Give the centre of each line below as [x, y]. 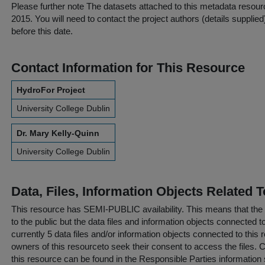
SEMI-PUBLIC [112, 209]
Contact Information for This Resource [128, 68]
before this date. [42, 31]
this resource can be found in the [75, 259]
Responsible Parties [178, 259]
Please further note [48, 6]
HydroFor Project [51, 90]
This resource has [47, 209]
